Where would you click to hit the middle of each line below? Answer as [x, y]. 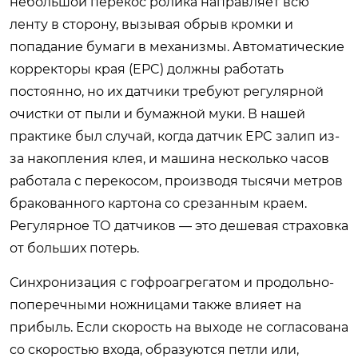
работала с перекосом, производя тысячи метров [176, 181]
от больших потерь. [74, 248]
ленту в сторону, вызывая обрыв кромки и [151, 24]
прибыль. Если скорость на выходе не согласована [179, 327]
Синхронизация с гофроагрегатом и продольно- [172, 282]
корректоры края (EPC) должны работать [147, 69]
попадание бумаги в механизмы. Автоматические [177, 47]
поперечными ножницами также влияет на [155, 305]
